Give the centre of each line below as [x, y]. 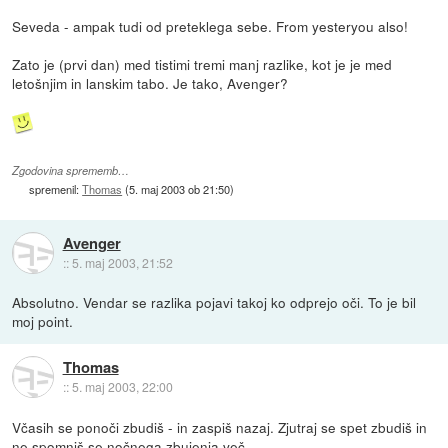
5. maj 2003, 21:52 [122, 262]
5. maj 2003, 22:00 [122, 386]
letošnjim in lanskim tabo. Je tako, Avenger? [150, 83]
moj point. [43, 321]
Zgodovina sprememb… [71, 170]
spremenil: [56, 188]
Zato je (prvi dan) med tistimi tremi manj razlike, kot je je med [202, 64]
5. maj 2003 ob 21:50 [180, 188]
